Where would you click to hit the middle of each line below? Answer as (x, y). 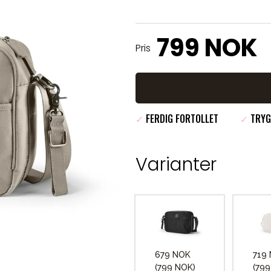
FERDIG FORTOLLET (181, 119)
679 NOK (173, 255)
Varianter (176, 165)
